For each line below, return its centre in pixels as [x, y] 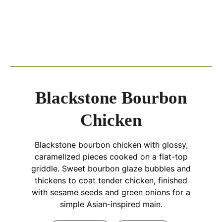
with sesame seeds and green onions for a [111, 192]
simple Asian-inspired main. [111, 204]
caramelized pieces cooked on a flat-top [111, 156]
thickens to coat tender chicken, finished [111, 180]
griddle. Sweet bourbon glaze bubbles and [111, 168]
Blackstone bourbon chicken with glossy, [111, 144]
